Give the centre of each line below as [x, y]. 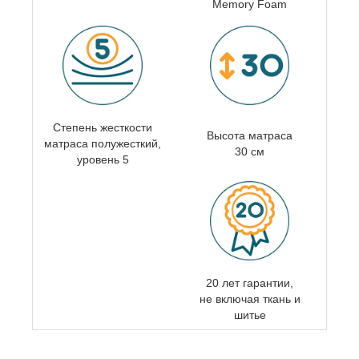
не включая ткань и [250, 298]
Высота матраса [250, 135]
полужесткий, [126, 143]
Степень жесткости [103, 127]
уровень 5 [103, 159]
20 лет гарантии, [250, 282]
